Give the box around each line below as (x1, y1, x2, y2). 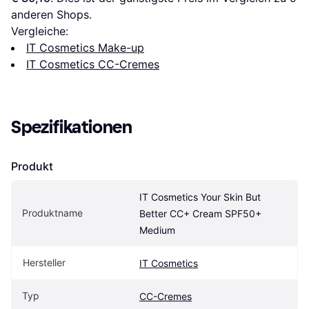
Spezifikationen (11, 117, 132, 139)
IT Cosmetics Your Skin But (139, 191, 261, 203)
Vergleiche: (11, 24, 68, 39)
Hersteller (23, 257, 66, 269)
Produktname (22, 207, 83, 219)
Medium (139, 224, 175, 237)
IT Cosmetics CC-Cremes (26, 57, 159, 72)
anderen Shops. (11, 8, 92, 22)
